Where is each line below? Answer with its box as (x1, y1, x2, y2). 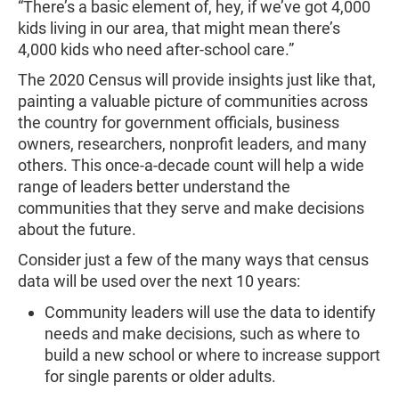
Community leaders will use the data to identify (45, 303, 376, 322)
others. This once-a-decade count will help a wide (18, 156, 364, 175)
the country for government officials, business (18, 113, 339, 132)
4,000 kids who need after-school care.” (18, 40, 297, 59)
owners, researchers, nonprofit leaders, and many (18, 134, 367, 153)
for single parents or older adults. (45, 367, 276, 386)
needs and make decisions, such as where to (45, 324, 360, 343)
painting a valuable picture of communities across (18, 92, 368, 110)
